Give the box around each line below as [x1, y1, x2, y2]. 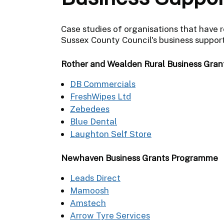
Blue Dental [70, 116, 117, 126]
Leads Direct [70, 172, 120, 183]
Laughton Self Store [70, 128, 151, 139]
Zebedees [70, 103, 109, 114]
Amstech [70, 197, 106, 208]
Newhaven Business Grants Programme [61, 152, 218, 163]
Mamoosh [70, 185, 109, 195]
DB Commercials [70, 78, 135, 89]
